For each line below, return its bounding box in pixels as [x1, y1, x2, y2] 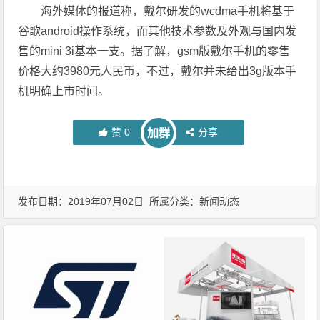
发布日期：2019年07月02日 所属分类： [18, 196, 200, 207]
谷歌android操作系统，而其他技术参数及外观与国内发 [18, 25, 297, 37]
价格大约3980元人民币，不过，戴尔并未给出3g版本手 [18, 65, 297, 77]
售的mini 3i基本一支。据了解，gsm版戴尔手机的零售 [18, 45, 291, 57]
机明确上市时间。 [18, 85, 110, 97]
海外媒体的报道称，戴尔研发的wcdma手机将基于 [41, 5, 295, 17]
